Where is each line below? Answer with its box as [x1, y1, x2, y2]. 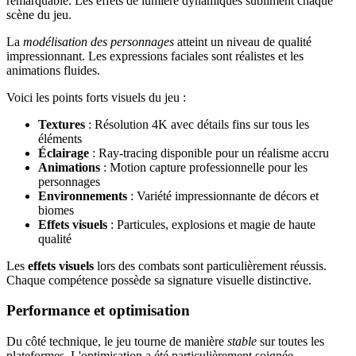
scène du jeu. [6, 7, 72, 21]
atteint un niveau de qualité [174, 34, 311, 48]
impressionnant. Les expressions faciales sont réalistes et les [6, 48, 304, 63]
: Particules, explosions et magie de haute [107, 217, 315, 231]
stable [227, 335, 257, 349]
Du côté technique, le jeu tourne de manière [6, 335, 227, 349]
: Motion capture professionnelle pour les [100, 160, 308, 174]
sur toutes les [257, 335, 324, 349]
